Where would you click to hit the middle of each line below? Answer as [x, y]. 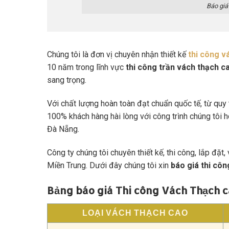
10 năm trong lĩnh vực [85, 67]
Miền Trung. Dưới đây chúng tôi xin [109, 165]
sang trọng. [67, 80]
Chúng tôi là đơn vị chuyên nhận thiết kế [118, 55]
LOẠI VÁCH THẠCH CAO [135, 213]
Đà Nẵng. [63, 129]
